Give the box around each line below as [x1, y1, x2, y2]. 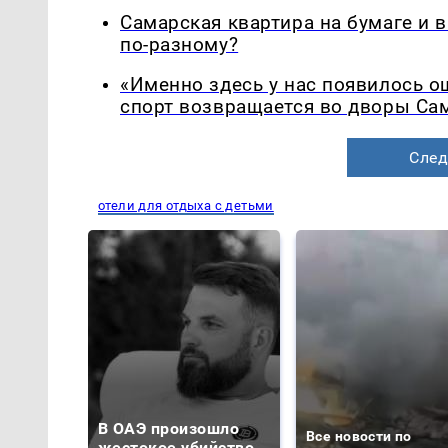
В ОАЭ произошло [98, 419, 240, 439]
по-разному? [120, 33, 239, 56]
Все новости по [306, 428, 412, 445]
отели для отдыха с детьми [98, 198, 274, 214]
